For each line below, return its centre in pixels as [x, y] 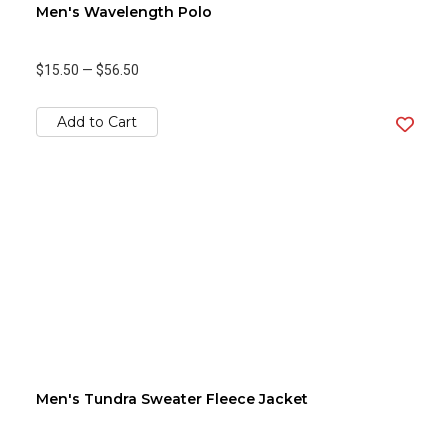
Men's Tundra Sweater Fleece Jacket [172, 399]
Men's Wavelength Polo [124, 12]
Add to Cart [97, 122]
